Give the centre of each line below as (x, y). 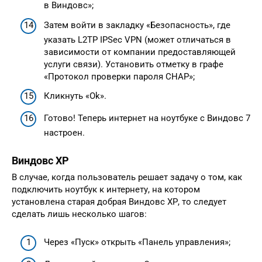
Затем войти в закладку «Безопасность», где (137, 25)
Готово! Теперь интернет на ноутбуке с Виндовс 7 (147, 118)
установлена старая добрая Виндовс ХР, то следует (119, 201)
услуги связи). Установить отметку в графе (134, 64)
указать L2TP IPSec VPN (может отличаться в (137, 39)
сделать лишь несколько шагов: (79, 214)
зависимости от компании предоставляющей (140, 52)
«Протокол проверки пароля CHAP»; (119, 76)
